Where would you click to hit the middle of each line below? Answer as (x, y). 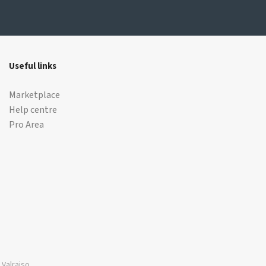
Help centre (33, 110)
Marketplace (35, 95)
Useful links (33, 66)
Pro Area (27, 125)
